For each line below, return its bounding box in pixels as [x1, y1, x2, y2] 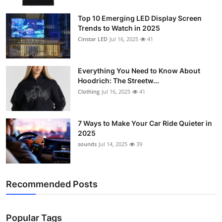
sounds [78, 140, 97, 148]
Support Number [7, 3, 70, 13]
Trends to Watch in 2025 [78, 24, 160, 33]
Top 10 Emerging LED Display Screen [78, 14, 202, 23]
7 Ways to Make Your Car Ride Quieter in [78, 119, 212, 128]
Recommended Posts [6, 179, 98, 190]
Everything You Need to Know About [78, 66, 200, 75]
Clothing [78, 88, 100, 96]
